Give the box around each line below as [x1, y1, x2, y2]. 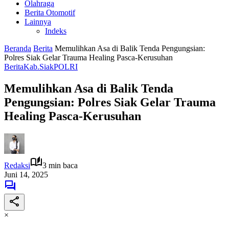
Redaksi [4, 161, 30, 170]
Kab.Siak [24, 62, 54, 71]
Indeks [45, 27, 66, 35]
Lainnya [25, 17, 51, 26]
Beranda [4, 44, 31, 53]
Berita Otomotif [25, 8, 75, 17]
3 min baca [42, 161, 78, 170]
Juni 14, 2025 [4, 170, 48, 179]
